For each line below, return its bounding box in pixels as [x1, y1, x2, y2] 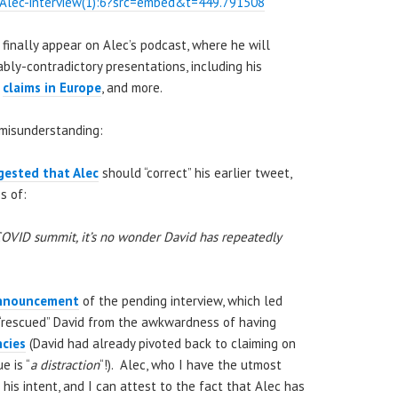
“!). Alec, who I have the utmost [99, 355, 282, 373]
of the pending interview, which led [79, 291, 283, 309]
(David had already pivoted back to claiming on [26, 334, 296, 352]
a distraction [30, 355, 99, 373]
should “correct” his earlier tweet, [102, 163, 291, 181]
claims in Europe [3, 78, 101, 96]
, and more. [101, 78, 165, 96]
